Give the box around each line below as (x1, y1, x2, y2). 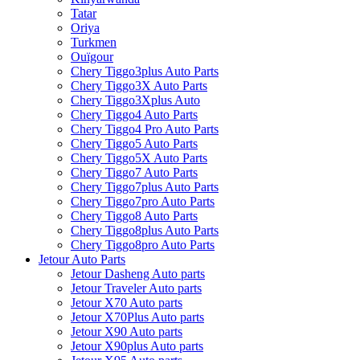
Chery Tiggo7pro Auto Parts (71, 194, 215, 208)
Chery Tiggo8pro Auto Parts (71, 237, 215, 252)
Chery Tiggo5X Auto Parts (71, 150, 207, 165)
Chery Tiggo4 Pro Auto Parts (71, 121, 219, 136)
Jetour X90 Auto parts (71, 324, 182, 338)
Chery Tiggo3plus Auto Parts (71, 63, 219, 78)
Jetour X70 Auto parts (71, 295, 182, 309)
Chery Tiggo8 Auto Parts (71, 208, 198, 223)
